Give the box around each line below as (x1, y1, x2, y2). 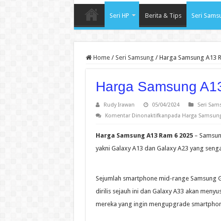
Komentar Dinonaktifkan (105, 112, 168, 119)
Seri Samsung (115, 54, 154, 62)
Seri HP (109, 12, 129, 20)
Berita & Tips (145, 12, 182, 20)
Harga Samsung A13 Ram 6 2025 (95, 132, 193, 140)
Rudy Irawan (103, 102, 135, 109)
